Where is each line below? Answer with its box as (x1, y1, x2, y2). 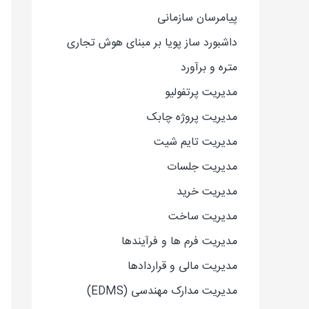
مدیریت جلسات (167, 158, 237, 177)
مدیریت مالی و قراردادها (128, 257, 237, 276)
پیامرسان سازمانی (157, 9, 237, 28)
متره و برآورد (181, 59, 237, 77)
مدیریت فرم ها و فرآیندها (121, 232, 237, 251)
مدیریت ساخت (168, 208, 237, 226)
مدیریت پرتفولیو (165, 83, 237, 102)
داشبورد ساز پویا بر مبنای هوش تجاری (67, 34, 237, 52)
